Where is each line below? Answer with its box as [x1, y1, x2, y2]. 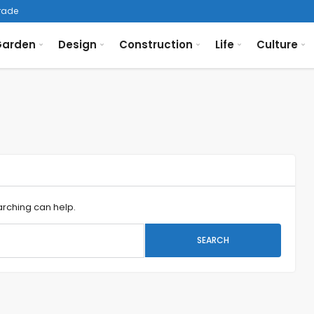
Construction [118, 37, 193, 52]
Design [57, 37, 97, 52]
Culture [256, 37, 298, 52]
